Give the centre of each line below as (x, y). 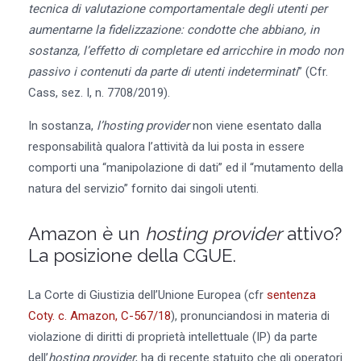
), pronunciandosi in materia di (250, 316)
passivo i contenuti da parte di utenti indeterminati (163, 71)
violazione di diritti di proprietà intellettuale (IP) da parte (172, 337)
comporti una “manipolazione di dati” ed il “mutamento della (185, 167)
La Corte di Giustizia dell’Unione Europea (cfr (147, 295)
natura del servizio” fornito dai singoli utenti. (143, 188)
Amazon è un (86, 233)
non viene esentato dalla (255, 125)
